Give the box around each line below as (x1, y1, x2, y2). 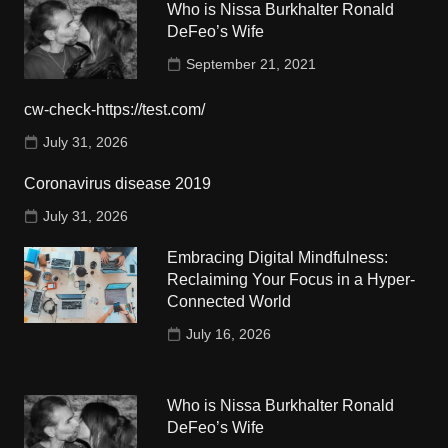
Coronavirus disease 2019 (23, 175, 211, 193)
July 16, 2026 (186, 326, 272, 343)
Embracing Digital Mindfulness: (167, 249, 389, 267)
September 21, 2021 (186, 55, 317, 72)
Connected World (167, 293, 292, 311)
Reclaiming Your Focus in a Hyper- (167, 271, 416, 289)
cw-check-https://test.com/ (23, 101, 205, 119)
